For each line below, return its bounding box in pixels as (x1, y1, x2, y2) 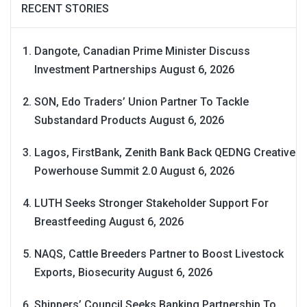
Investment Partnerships (34, 63, 157, 77)
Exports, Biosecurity (34, 266, 135, 280)
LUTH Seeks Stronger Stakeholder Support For (34, 197, 269, 210)
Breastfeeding (34, 215, 106, 229)
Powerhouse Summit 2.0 (34, 164, 157, 178)
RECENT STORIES (21, 2, 109, 16)
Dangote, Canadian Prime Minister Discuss (34, 45, 250, 58)
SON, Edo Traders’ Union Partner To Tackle (34, 95, 249, 109)
